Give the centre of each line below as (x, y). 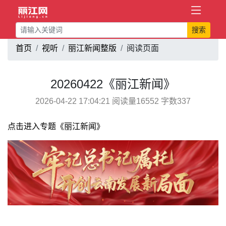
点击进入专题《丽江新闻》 (56, 126)
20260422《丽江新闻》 (113, 84)
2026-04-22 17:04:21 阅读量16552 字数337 (113, 101)
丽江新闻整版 (92, 48)
